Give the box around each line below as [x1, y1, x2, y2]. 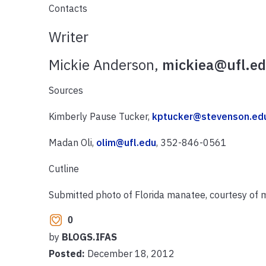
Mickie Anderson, [48, 55, 162, 74]
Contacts [48, 2, 87, 14]
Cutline [48, 162, 79, 175]
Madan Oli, [48, 136, 96, 148]
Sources [48, 84, 83, 96]
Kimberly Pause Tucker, [48, 110, 152, 122]
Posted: [48, 247, 87, 259]
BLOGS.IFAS [61, 230, 117, 243]
